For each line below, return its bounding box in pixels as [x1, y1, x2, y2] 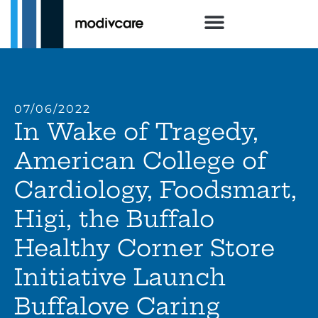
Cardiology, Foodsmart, [14, 175, 297, 204]
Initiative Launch [14, 263, 226, 292]
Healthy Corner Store [14, 234, 275, 263]
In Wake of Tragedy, [14, 117, 258, 146]
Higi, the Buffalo [14, 204, 214, 234]
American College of [14, 146, 267, 175]
